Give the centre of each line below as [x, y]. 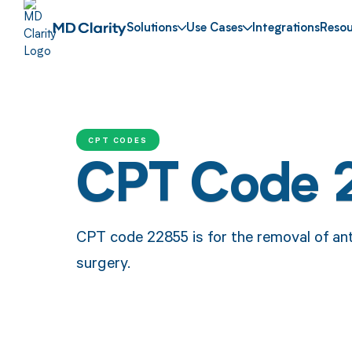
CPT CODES [118, 139]
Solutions [152, 29]
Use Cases [215, 29]
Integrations [286, 29]
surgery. [103, 262]
